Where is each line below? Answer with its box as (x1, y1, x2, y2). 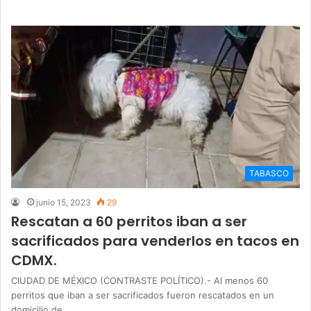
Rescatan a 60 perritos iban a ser (11, 212, 247, 232)
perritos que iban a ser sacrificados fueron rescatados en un (11, 289, 274, 301)
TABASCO (249, 168, 289, 179)
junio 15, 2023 (36, 197, 91, 208)
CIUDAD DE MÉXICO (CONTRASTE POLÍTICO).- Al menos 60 (11, 275, 268, 287)
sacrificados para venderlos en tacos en (11, 231, 299, 251)
